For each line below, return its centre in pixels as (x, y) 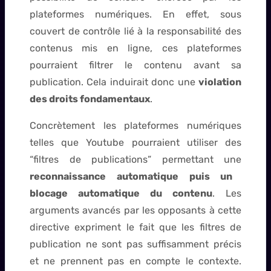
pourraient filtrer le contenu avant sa (135, 65)
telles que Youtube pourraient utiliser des (135, 142)
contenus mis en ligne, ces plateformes (135, 48)
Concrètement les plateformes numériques (135, 125)
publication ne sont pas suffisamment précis (135, 244)
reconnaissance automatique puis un (131, 176)
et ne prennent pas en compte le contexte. (135, 261)
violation (220, 82)
